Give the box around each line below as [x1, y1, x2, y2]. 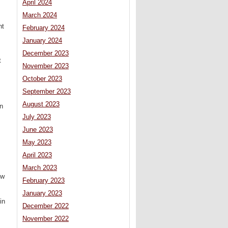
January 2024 [22, 37, 62, 45]
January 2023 [22, 190, 62, 197]
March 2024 [22, 12, 57, 19]
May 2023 [22, 139, 51, 147]
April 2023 [22, 152, 52, 159]
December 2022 [22, 203, 69, 210]
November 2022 [22, 215, 69, 223]
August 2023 [22, 101, 60, 108]
